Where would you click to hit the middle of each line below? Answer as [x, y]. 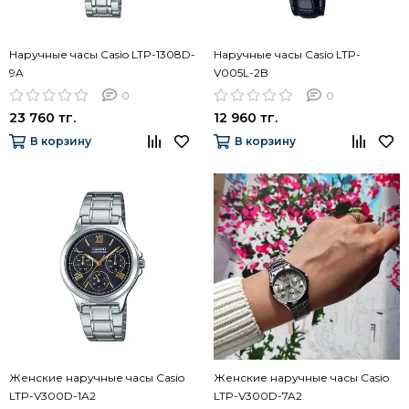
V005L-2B [241, 72]
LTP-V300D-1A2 [52, 395]
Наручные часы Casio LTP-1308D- [102, 54]
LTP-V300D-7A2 [258, 395]
